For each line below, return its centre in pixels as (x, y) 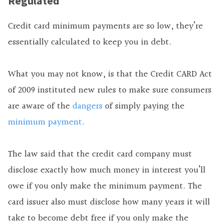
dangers (87, 106)
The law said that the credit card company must (100, 154)
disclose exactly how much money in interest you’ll (107, 170)
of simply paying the (143, 106)
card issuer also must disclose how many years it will (109, 202)
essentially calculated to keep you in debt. (90, 42)
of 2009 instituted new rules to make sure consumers (110, 90)
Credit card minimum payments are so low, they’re (105, 26)
